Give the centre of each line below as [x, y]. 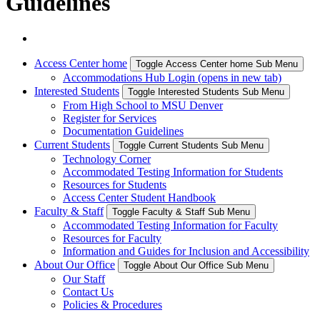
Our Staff [84, 279]
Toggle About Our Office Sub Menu [196, 265]
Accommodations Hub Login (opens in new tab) [172, 77]
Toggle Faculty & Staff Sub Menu [181, 211]
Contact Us [88, 291]
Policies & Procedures [112, 304]
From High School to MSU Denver [143, 105]
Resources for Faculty [112, 238]
